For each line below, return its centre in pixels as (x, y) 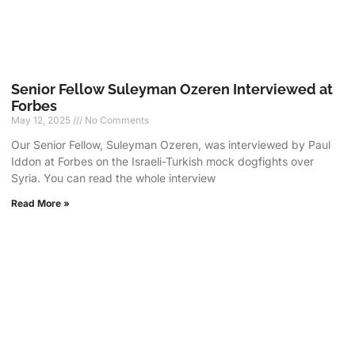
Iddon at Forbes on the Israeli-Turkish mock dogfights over (163, 162)
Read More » (41, 204)
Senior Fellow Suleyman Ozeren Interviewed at (172, 90)
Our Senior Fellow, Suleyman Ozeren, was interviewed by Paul (171, 145)
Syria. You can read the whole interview (114, 178)
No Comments (116, 120)
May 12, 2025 (42, 120)
